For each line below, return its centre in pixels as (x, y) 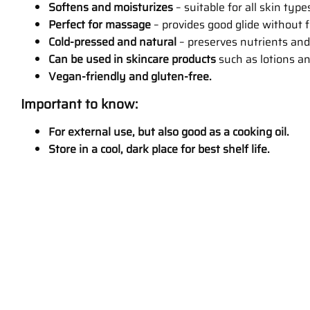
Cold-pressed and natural (112, 42)
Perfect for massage (100, 24)
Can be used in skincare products (132, 59)
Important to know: (79, 103)
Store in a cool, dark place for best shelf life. (159, 149)
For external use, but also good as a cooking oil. (169, 131)
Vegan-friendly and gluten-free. (130, 76)
